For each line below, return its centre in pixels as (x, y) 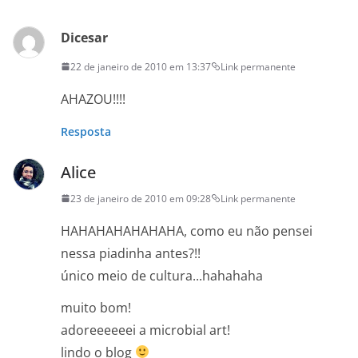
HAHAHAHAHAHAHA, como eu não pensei (187, 231)
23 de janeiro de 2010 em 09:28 (141, 198)
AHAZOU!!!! (93, 99)
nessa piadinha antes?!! (131, 253)
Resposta (86, 131)
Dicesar (84, 37)
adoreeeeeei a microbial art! (145, 330)
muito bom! (96, 307)
